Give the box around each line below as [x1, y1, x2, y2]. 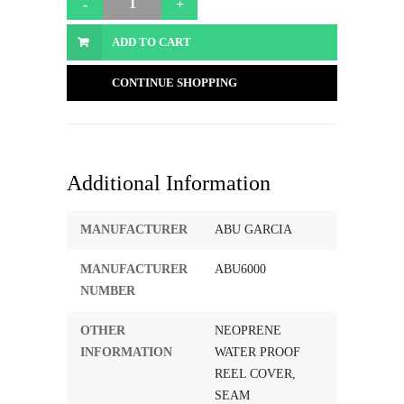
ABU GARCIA [215, 223, 292, 236]
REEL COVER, [215, 367, 296, 381]
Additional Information [67, 171, 271, 195]
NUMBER [80, 284, 135, 298]
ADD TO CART [112, 35, 191, 49]
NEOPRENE [215, 324, 281, 337]
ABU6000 [215, 262, 266, 276]
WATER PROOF [215, 345, 300, 359]
